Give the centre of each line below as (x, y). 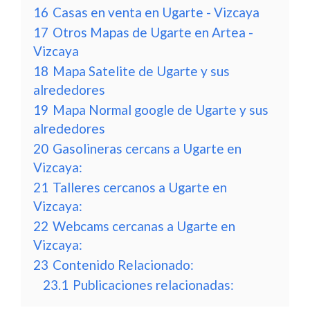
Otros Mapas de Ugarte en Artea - (153, 32)
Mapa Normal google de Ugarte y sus (161, 110)
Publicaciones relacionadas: (153, 285)
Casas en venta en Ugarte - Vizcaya (156, 12)
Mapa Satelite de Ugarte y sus (141, 71)
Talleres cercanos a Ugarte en (140, 187)
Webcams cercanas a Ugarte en (144, 226)
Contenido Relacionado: (123, 265)
